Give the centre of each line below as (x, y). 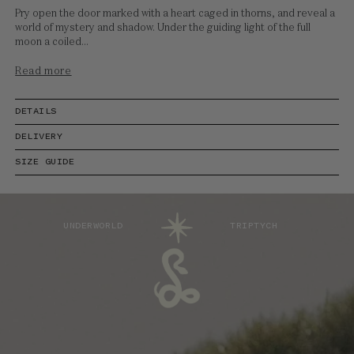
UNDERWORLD (93, 226)
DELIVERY (39, 137)
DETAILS (36, 112)
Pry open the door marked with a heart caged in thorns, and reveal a (175, 14)
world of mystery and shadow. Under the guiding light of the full (163, 28)
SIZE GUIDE (45, 163)
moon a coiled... (52, 43)
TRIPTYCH (254, 226)
